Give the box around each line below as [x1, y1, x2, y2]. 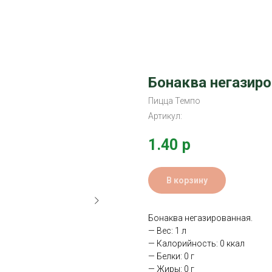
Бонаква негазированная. [148, 213, 253, 223]
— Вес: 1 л [148, 226, 186, 236]
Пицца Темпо [148, 96, 200, 106]
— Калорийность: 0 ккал [148, 239, 245, 249]
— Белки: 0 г [148, 251, 194, 262]
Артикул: [148, 111, 182, 121]
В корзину [166, 175, 208, 185]
